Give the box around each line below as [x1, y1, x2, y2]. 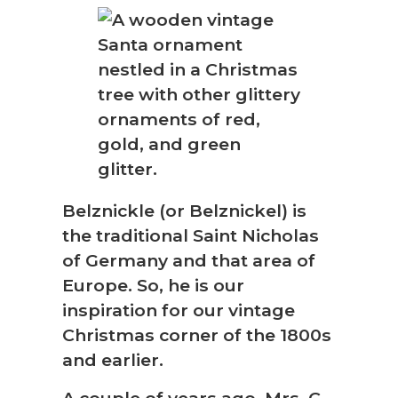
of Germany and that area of [62, 250, 315, 272]
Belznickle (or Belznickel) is [62, 200, 306, 222]
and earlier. [62, 349, 163, 371]
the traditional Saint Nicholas [62, 225, 319, 247]
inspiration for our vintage [62, 299, 295, 322]
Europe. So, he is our [62, 275, 244, 297]
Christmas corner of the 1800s [62, 324, 331, 346]
